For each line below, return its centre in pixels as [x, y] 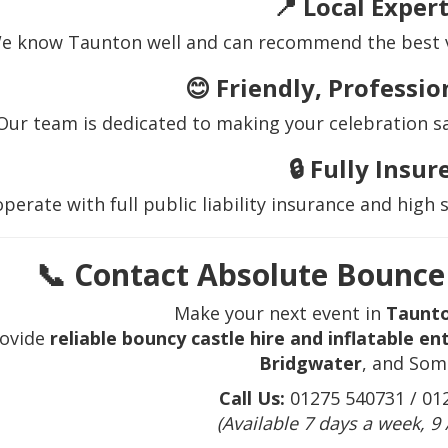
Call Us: [251, 398]
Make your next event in [279, 313]
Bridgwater [311, 363]
